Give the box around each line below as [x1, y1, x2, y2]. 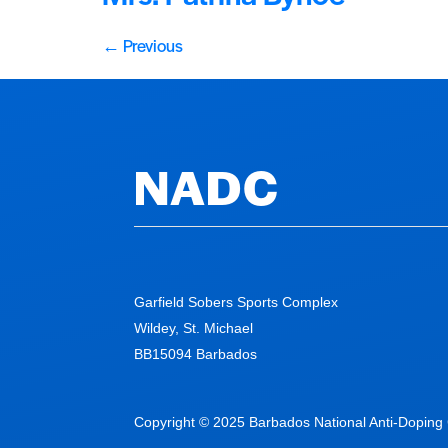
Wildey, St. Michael [134, 319, 254, 336]
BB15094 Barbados [134, 345, 258, 362]
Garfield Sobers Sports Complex [134, 293, 339, 310]
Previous [120, 33, 183, 57]
